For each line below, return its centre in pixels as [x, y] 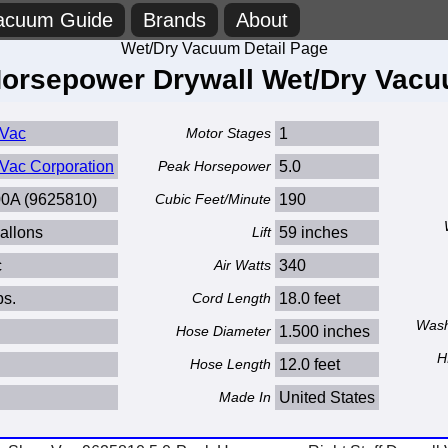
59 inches [313, 232]
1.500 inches [324, 331]
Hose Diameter [223, 331]
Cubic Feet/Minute [213, 199]
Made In [245, 397]
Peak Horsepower [214, 166]
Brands [174, 20]
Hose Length [230, 364]
